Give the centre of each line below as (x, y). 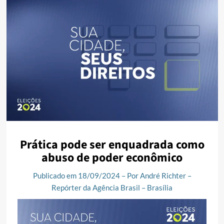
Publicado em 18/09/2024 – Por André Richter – (112, 176)
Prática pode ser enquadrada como (112, 145)
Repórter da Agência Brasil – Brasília (112, 188)
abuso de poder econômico (112, 158)
